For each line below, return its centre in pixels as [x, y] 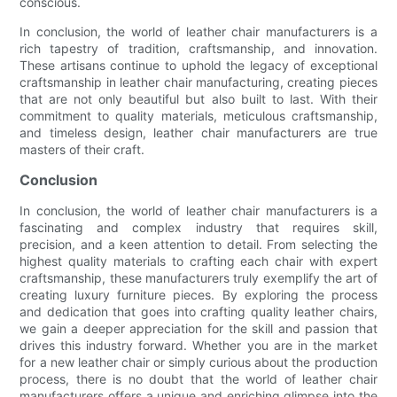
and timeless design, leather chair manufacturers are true [198, 133]
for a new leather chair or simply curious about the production [198, 362]
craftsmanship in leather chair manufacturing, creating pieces [198, 82]
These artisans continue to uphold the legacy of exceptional [198, 66]
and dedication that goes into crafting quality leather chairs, [198, 312]
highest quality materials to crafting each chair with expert [198, 261]
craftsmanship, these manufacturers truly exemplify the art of [198, 278]
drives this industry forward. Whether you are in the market [198, 346]
